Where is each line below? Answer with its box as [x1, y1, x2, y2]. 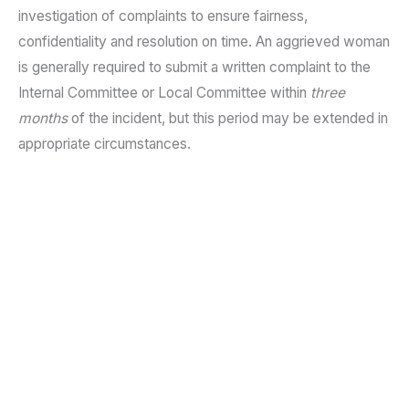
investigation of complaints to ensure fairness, [18, 7, 308, 26]
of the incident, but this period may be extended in [68, 110, 388, 128]
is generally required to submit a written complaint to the [18, 58, 371, 77]
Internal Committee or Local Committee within [18, 84, 310, 102]
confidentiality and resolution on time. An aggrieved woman [18, 33, 390, 51]
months [18, 110, 68, 128]
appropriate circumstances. [18, 135, 191, 153]
